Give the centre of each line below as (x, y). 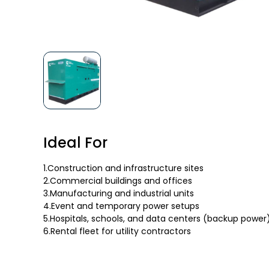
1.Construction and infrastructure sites (123, 168)
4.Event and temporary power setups (121, 206)
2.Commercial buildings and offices (118, 181)
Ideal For (75, 143)
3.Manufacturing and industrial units (119, 193)
